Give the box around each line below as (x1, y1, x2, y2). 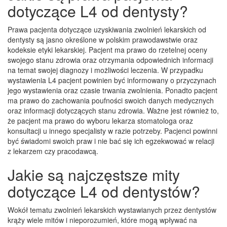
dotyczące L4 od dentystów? (8, 180, 200, 202)
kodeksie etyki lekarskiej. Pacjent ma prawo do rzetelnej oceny (8, 44, 207, 55)
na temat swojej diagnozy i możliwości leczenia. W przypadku (8, 64, 203, 75)
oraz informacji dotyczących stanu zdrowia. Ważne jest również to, (8, 105, 219, 116)
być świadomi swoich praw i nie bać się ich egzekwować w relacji (8, 135, 214, 146)
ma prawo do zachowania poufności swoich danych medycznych (8, 95, 214, 105)
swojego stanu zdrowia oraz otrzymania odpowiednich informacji (8, 54, 213, 65)
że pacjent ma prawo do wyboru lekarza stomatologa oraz (8, 115, 193, 126)
